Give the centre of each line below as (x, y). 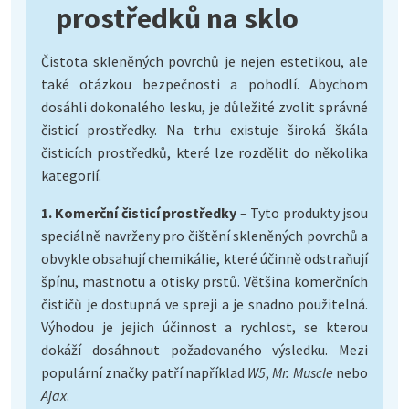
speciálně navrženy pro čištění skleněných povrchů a (204, 235)
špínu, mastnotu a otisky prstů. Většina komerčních (204, 281)
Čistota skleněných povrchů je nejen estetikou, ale (204, 61)
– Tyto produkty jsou (303, 212)
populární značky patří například (145, 372)
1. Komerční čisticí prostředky (139, 212)
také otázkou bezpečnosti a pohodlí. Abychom (204, 84)
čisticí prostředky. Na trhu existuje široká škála (204, 129)
